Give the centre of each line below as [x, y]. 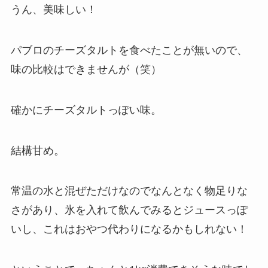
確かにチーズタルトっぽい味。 [86, 110]
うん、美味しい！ [54, 10]
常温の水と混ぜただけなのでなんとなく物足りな [129, 191]
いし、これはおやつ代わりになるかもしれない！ [129, 229]
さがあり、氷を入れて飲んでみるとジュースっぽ [129, 210]
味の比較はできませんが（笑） [86, 69]
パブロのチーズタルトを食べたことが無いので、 [129, 50]
